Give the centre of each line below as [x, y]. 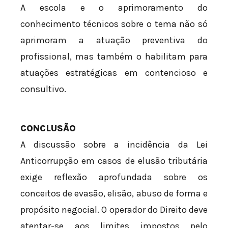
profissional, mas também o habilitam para [114, 57]
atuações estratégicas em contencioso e [114, 73]
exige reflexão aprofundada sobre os [114, 177]
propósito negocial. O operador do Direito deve [114, 210]
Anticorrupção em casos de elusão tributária [114, 161]
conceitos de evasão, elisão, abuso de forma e [114, 194]
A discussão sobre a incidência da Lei [114, 145]
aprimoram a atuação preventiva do [114, 40]
